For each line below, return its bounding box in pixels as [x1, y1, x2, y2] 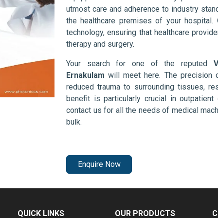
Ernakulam [66, 71, 105, 80]
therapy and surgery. [66, 39, 134, 49]
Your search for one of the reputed [66, 59, 214, 69]
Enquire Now [77, 160, 121, 169]
